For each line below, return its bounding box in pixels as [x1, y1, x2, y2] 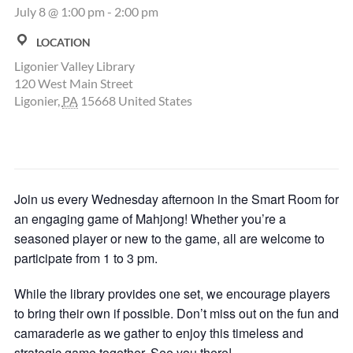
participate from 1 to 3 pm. [13, 249, 158, 267]
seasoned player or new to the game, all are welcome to [13, 229, 325, 247]
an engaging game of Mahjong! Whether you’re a [13, 210, 286, 228]
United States [117, 93, 192, 108]
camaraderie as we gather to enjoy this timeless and [13, 324, 303, 342]
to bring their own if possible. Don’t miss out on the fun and [13, 304, 339, 322]
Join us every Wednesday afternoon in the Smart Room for [13, 190, 339, 208]
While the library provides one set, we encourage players [13, 284, 330, 303]
